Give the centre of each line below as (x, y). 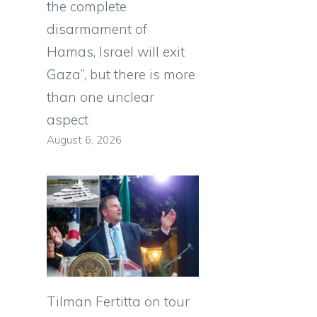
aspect (68, 120)
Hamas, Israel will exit (116, 52)
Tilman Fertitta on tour (118, 302)
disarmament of (97, 29)
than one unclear (100, 97)
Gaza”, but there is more (121, 75)
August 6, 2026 (84, 140)
